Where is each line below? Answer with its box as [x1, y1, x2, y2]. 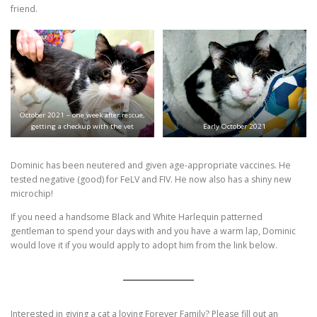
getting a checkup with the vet [30, 121, 134, 131]
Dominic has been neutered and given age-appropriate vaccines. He [11, 159, 291, 172]
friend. [11, 3, 38, 16]
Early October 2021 [203, 121, 267, 131]
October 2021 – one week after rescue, [19, 110, 145, 120]
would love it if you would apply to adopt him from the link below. [11, 239, 277, 252]
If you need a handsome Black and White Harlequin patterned [11, 211, 263, 224]
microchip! [11, 188, 53, 200]
